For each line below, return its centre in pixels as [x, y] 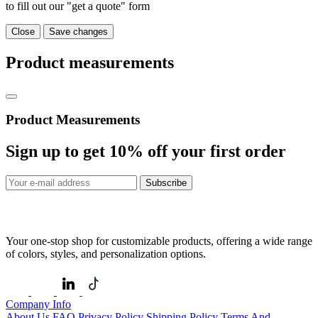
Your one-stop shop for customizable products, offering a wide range [159, 241]
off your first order [215, 152]
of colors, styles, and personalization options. [106, 254]
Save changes [78, 31]
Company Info [38, 305]
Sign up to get [57, 152]
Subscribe [166, 183]
